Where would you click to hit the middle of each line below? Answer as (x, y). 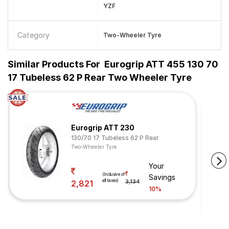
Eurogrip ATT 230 (103, 128)
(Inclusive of (113, 174)
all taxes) (110, 180)
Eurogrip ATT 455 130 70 (161, 64)
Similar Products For (54, 64)
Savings (162, 177)
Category (33, 35)
